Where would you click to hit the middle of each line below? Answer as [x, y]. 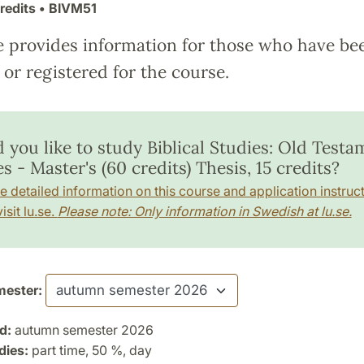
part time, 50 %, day [90, 350]
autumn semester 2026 [82, 329]
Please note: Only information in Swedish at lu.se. [204, 211]
